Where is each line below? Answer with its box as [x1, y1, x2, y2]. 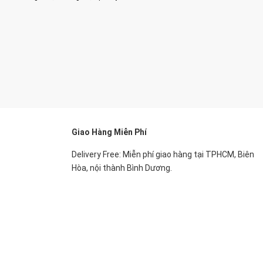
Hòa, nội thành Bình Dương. [72, 163, 172, 173]
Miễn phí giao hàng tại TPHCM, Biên [121, 150, 254, 159]
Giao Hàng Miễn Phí [72, 127, 147, 137]
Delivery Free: [72, 150, 121, 159]
